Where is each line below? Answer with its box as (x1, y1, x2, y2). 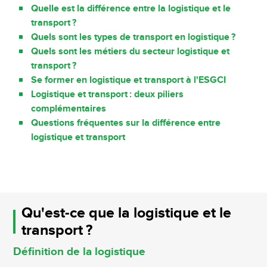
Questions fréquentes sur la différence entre (31, 117, 221, 129)
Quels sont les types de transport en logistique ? (31, 31, 236, 43)
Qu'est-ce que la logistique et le (21, 203, 231, 222)
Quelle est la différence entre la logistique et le (31, 2, 231, 14)
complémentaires (31, 103, 107, 114)
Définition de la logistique (13, 244, 146, 259)
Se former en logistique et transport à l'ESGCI (31, 74, 226, 86)
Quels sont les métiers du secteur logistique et (31, 45, 230, 57)
